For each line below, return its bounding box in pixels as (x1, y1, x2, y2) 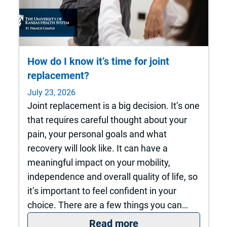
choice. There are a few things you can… (27, 199, 188, 210)
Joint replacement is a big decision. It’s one (27, 100, 200, 111)
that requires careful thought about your (27, 114, 187, 125)
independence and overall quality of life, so (27, 171, 198, 182)
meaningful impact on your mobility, (27, 157, 170, 168)
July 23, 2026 (27, 87, 75, 97)
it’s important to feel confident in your (27, 185, 176, 196)
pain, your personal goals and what (27, 128, 167, 139)
